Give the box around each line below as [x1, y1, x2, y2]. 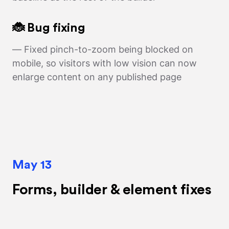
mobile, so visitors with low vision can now [12, 58, 197, 69]
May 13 [12, 159, 52, 172]
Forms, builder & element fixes [12, 182, 211, 197]
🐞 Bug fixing [12, 22, 85, 35]
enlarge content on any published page [12, 72, 181, 83]
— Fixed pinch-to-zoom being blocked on [12, 44, 193, 55]
